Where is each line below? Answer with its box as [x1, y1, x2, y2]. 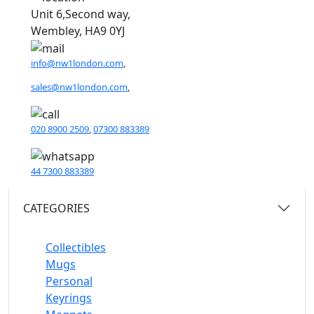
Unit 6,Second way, [31, 6, 130, 22]
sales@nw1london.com [31, 81, 128, 94]
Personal [46, 273, 93, 289]
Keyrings [46, 289, 92, 306]
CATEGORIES [23, 200, 90, 216]
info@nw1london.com [31, 57, 123, 70]
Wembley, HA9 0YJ [31, 22, 125, 39]
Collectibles [46, 239, 106, 255]
